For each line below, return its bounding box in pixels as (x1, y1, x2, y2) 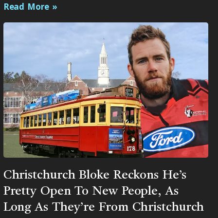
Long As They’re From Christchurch (3, 201, 204, 214)
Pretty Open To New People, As (3, 185, 179, 198)
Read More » (3, 1, 57, 13)
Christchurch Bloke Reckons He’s (3, 169, 186, 182)
